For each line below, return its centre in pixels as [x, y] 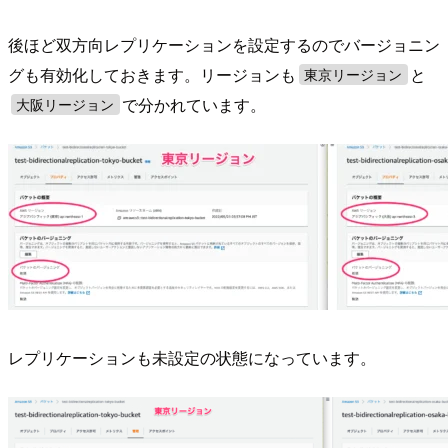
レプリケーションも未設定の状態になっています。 [192, 357]
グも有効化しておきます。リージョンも [152, 74]
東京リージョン [353, 74]
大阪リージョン [65, 104]
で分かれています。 [194, 104]
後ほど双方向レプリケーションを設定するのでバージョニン [224, 44]
